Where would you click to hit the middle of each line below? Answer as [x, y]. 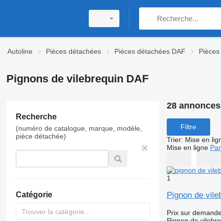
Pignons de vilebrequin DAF [77, 79]
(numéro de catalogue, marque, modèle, [79, 128]
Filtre [188, 127]
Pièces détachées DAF [150, 51]
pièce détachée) [41, 136]
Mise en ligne [187, 147]
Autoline [20, 51]
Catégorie [34, 195]
